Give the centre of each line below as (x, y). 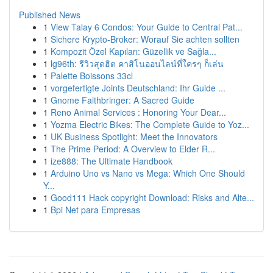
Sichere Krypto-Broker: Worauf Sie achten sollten (145, 39)
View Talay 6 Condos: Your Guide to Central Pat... (147, 27)
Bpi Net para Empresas (95, 210)
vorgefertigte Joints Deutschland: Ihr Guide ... (138, 88)
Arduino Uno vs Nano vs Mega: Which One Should (148, 173)
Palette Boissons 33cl (92, 76)
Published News (50, 15)
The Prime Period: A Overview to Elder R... (133, 149)
